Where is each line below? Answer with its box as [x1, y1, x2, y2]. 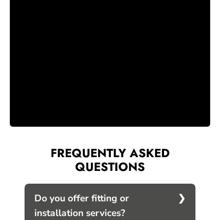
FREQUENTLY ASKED [50, 144, 170, 162]
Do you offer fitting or [34, 192, 129, 205]
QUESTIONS [75, 158, 145, 175]
